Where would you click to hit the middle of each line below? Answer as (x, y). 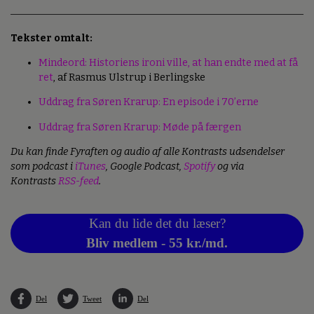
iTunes (90, 167)
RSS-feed (78, 182)
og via (230, 167)
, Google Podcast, (145, 167)
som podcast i (43, 167)
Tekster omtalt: (53, 38)
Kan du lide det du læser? (157, 224)
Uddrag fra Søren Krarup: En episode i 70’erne (149, 102)
